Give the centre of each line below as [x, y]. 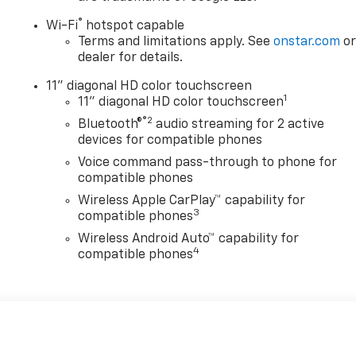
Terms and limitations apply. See [176, 43]
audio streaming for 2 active [239, 125]
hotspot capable [134, 27]
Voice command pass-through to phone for [208, 163]
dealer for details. [131, 58]
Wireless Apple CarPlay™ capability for [192, 201]
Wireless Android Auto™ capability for [189, 240]
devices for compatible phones [170, 141]
